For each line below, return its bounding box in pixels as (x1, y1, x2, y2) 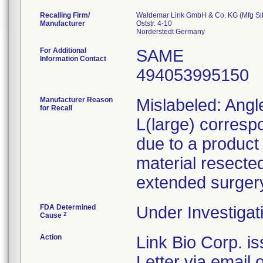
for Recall (40, 104, 72, 112)
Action (40, 233, 62, 241)
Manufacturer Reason (40, 96, 113, 104)
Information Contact (40, 55, 106, 63)
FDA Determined (40, 203, 96, 211)
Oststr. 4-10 (136, 19, 172, 28)
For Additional (40, 46, 86, 55)
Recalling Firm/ (40, 11, 90, 19)
